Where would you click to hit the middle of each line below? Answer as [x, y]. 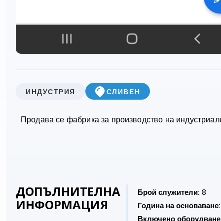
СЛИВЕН [123, 91]
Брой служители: [169, 192]
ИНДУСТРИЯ [51, 91]
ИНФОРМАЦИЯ [62, 205]
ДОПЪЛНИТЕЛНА [68, 191]
